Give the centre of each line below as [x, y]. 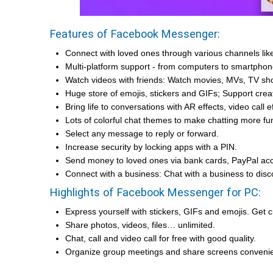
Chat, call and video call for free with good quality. [161, 238]
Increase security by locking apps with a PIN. [151, 147]
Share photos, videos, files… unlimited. [140, 225]
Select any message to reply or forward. [142, 133]
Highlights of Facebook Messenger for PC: [155, 192]
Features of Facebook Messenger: [135, 34]
